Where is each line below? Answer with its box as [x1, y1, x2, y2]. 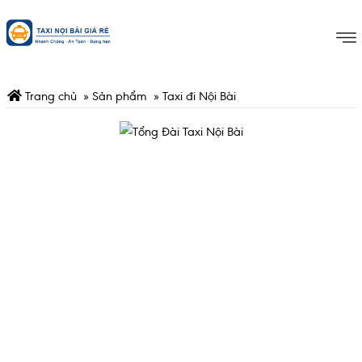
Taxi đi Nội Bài [162, 88, 236, 103]
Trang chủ [22, 88, 77, 103]
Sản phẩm [92, 88, 147, 103]
